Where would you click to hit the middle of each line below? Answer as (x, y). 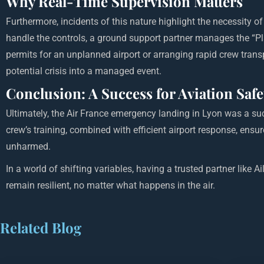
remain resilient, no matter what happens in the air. (110, 186)
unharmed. (28, 147)
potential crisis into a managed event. (84, 71)
